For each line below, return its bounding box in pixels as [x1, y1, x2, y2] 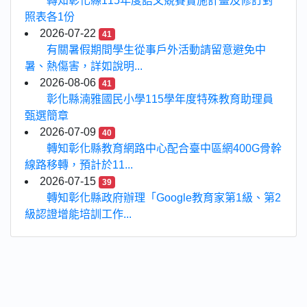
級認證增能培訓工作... [25, 208, 132, 220]
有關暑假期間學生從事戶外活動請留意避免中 [47, 44, 266, 56]
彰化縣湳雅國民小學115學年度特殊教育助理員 [47, 93, 273, 105]
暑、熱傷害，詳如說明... [25, 60, 143, 72]
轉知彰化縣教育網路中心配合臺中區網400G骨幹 [47, 143, 282, 154]
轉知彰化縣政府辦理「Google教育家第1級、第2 [47, 192, 281, 204]
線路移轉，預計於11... [25, 159, 133, 171]
